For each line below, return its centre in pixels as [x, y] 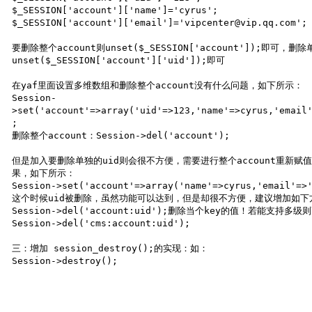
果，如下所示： [44, 173]
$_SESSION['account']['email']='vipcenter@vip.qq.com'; [160, 23]
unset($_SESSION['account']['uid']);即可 [119, 60]
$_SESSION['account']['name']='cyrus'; [115, 10]
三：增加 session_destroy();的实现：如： [110, 248]
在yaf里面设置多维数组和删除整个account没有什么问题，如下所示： [158, 85]
